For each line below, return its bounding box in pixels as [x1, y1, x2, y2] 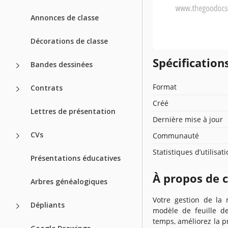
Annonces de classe [31, 12, 99, 22]
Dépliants [31, 199, 65, 210]
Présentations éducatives [31, 153, 121, 163]
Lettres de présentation [31, 106, 116, 116]
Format [153, 81, 177, 92]
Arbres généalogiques [31, 176, 107, 186]
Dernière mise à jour [153, 114, 223, 124]
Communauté [153, 130, 199, 140]
